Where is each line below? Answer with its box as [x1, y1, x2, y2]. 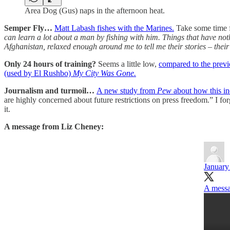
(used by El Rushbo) [4, 69, 73, 78]
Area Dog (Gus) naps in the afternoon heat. [25, 6, 165, 15]
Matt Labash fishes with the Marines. [54, 24, 174, 33]
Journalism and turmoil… [4, 86, 97, 95]
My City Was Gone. [73, 69, 136, 78]
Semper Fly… [4, 24, 54, 33]
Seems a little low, [98, 60, 159, 69]
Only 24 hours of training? [4, 60, 98, 69]
